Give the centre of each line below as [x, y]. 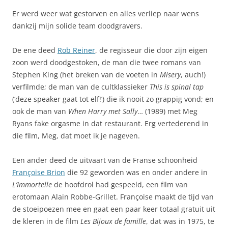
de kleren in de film [46, 221]
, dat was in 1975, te [180, 221]
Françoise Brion [39, 172]
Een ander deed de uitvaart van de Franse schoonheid [105, 160]
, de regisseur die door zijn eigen [151, 50]
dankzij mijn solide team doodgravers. [77, 25]
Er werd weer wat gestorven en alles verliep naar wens [106, 13]
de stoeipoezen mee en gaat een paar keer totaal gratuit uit [114, 209]
